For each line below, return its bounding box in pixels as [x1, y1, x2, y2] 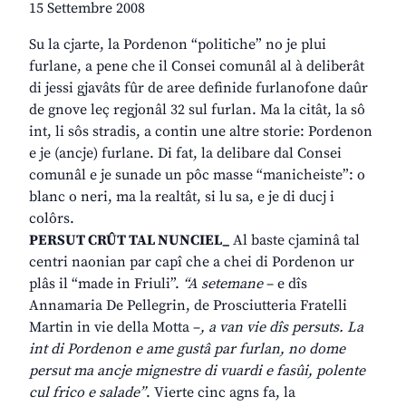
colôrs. [29, 209, 74, 228]
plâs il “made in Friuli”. [29, 275, 183, 294]
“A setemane [183, 275, 263, 294]
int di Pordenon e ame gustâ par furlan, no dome [29, 340, 345, 359]
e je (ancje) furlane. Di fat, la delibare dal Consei [29, 144, 342, 163]
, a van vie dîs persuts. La [200, 318, 363, 337]
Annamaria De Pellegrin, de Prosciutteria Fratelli [29, 296, 347, 315]
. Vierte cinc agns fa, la [146, 383, 295, 402]
